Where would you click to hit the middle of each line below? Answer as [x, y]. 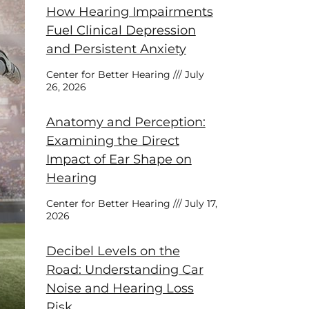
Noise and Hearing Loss [120, 288]
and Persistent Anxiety [116, 49]
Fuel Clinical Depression [121, 30]
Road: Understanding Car [124, 270]
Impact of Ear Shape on [119, 159]
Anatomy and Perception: [126, 122]
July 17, [199, 203]
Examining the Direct [112, 141]
